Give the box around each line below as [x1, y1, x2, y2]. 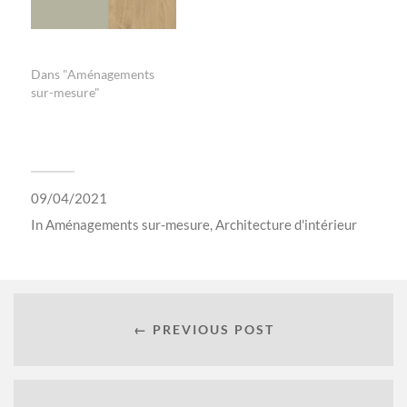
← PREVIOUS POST [133, 322, 274, 338]
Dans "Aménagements [30, 65, 154, 82]
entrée [30, 47, 67, 64]
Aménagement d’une [30, 29, 146, 45]
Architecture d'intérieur [214, 215, 357, 233]
